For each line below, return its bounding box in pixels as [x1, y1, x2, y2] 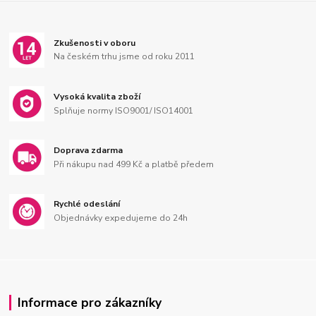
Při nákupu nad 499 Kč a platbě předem [54, 158, 214, 170]
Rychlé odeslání [54, 198, 121, 210]
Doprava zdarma [54, 145, 123, 157]
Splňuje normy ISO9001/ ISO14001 [54, 104, 194, 116]
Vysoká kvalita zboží [54, 90, 141, 102]
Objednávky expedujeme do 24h [54, 212, 188, 224]
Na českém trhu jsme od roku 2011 [54, 51, 195, 63]
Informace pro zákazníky [17, 293, 162, 311]
